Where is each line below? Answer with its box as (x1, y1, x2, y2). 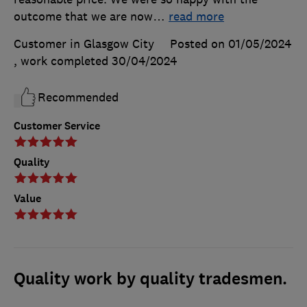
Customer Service (14, 119, 100, 134)
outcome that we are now (14, 9, 153, 25)
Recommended (38, 90, 119, 106)
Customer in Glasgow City (14, 36, 154, 52)
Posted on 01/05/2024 (170, 36, 291, 52)
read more (169, 9, 224, 25)
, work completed (14, 53, 112, 69)
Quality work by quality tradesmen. (14, 268, 287, 291)
